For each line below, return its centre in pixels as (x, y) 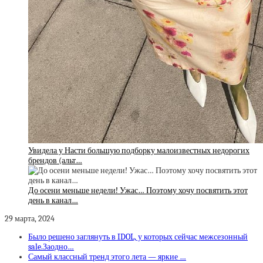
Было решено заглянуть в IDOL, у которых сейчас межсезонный (138, 237)
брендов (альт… (55, 161)
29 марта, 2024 (31, 219)
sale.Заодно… (51, 247)
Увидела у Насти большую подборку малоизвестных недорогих (139, 151)
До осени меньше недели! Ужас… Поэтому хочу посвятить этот (138, 191)
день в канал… (53, 201)
